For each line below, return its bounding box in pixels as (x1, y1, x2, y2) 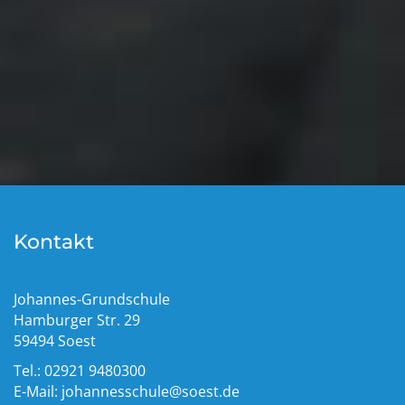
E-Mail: (14, 381, 61, 401)
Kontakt (14, 229, 94, 254)
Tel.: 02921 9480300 (14, 360, 146, 381)
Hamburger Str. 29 (14, 309, 140, 330)
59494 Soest (14, 330, 96, 351)
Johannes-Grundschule (14, 288, 170, 309)
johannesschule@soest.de (61, 381, 240, 401)
